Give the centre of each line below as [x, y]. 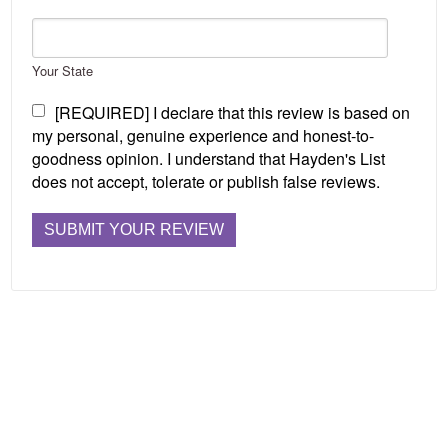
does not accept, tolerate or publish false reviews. [206, 181]
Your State [63, 70]
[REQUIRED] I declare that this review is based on [233, 112]
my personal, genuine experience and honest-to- [203, 135]
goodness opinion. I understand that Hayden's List [209, 158]
